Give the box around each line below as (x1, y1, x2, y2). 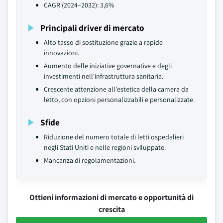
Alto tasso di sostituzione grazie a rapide (44, 38, 163, 47)
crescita (98, 204, 125, 215)
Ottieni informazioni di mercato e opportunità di (29, 192, 194, 203)
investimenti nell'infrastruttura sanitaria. (44, 72, 163, 81)
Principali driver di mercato (40, 22, 144, 33)
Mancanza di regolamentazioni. (44, 156, 135, 165)
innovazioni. (44, 48, 79, 57)
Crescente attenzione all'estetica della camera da (44, 85, 189, 94)
